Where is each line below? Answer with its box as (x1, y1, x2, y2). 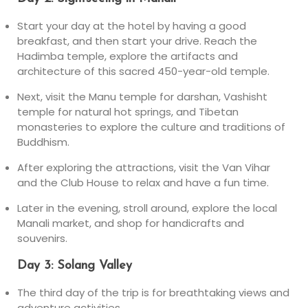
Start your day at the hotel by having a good (17, 19, 246, 33)
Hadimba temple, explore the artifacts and (17, 49, 238, 63)
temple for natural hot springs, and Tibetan (17, 104, 239, 119)
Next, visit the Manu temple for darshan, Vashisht (17, 89, 267, 104)
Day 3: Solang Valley (17, 259, 132, 272)
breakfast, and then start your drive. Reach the (17, 34, 257, 48)
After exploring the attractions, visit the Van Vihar (17, 160, 270, 175)
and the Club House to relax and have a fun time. (17, 175, 269, 190)
